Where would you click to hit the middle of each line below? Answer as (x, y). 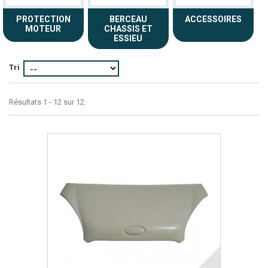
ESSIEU (128, 38)
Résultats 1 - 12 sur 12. (48, 102)
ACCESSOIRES (213, 19)
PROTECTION (43, 19)
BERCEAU (128, 19)
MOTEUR (43, 29)
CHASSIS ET (128, 29)
